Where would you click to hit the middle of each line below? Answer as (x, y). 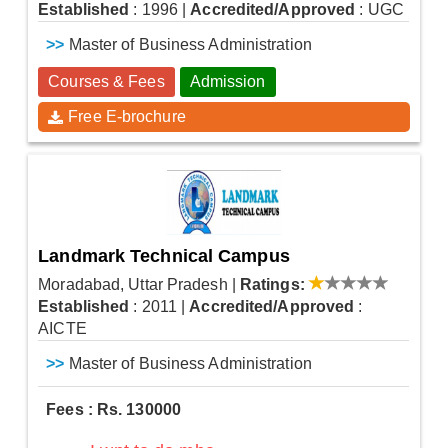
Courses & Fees (106, 82)
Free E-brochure (127, 117)
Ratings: (272, 285)
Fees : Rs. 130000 (113, 410)
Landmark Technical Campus (164, 256)
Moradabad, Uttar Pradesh (133, 285)
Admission (227, 82)
